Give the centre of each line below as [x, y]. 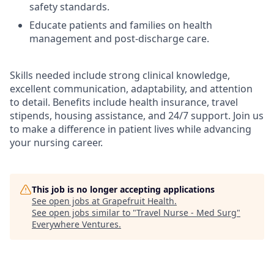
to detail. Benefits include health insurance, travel [124, 102]
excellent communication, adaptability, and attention [131, 89]
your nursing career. [56, 143]
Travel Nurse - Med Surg [187, 213]
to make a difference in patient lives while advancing [131, 129]
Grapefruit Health [138, 201]
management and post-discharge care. [119, 39]
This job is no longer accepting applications [123, 189]
